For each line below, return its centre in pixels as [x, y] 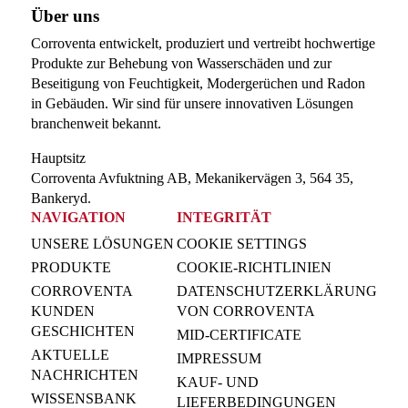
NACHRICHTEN [84, 374]
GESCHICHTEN [82, 331]
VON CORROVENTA [246, 311]
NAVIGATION [78, 218]
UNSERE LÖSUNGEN [102, 243]
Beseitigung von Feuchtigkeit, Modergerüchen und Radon [198, 83]
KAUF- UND [218, 382]
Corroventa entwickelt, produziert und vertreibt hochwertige [203, 43]
